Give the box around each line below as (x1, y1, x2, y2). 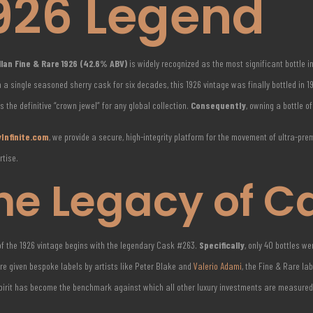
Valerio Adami (194, 260, 242, 272)
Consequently (191, 99, 247, 111)
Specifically (199, 239, 245, 251)
